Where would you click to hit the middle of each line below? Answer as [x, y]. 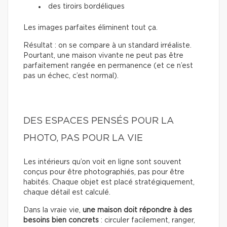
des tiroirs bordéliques [86, 6]
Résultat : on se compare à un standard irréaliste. [107, 45]
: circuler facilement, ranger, [147, 220]
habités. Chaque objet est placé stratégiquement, [109, 182]
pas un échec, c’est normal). [71, 76]
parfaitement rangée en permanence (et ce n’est [108, 66]
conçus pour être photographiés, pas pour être [104, 172]
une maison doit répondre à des [137, 210]
